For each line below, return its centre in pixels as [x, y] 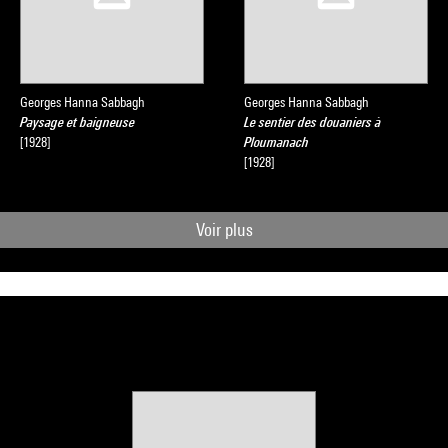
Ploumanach [276, 142]
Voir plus [224, 229]
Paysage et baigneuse [77, 122]
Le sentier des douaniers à [312, 122]
